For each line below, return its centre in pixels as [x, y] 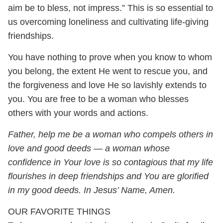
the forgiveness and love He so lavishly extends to [107, 85]
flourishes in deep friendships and [76, 176]
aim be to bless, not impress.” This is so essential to [111, 8]
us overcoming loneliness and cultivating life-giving [108, 22]
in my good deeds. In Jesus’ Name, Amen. [92, 190]
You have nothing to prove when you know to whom [110, 57]
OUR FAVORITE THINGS [59, 212]
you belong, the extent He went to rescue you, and [108, 71]
